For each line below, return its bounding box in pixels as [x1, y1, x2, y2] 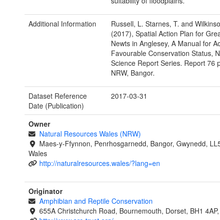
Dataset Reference [28, 91, 87, 101]
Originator [28, 186, 62, 196]
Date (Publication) [28, 101, 84, 111]
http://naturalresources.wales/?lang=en [39, 158, 160, 168]
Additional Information [28, 19, 96, 29]
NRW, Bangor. [110, 68, 155, 78]
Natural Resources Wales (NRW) [39, 129, 141, 139]
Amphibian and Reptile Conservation [39, 196, 153, 206]
